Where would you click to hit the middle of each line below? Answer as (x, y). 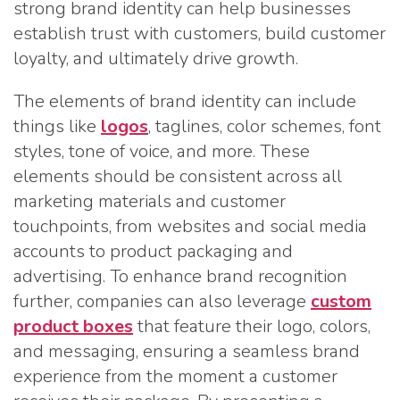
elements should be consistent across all (178, 176)
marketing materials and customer (150, 201)
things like (57, 126)
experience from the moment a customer (175, 376)
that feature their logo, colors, (252, 326)
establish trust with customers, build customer (200, 33)
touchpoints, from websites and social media (190, 226)
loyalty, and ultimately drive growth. (156, 58)
